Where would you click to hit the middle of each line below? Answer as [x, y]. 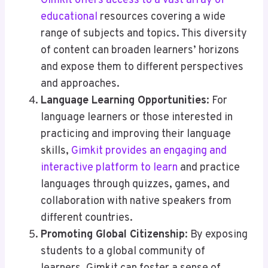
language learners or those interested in [137, 118]
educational [69, 17]
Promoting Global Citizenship [113, 235]
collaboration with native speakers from [136, 202]
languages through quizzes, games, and [135, 185]
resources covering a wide [162, 17]
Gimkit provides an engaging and [149, 151]
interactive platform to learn [109, 168]
